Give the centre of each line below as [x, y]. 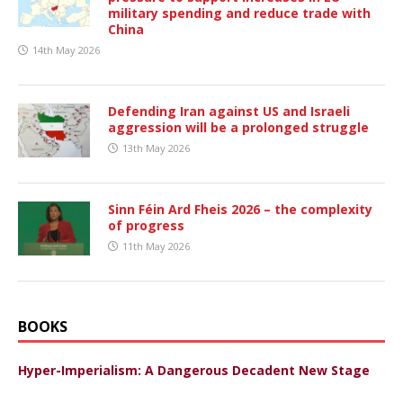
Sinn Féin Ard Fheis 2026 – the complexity [240, 209]
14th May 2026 [66, 49]
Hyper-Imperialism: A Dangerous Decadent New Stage [194, 370]
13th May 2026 [156, 148]
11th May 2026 [156, 246]
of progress [146, 225]
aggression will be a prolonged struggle [238, 127]
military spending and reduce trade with [239, 13]
